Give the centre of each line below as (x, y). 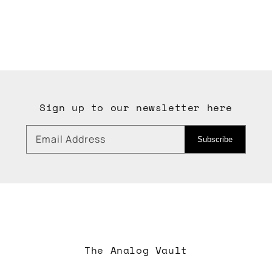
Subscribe (215, 139)
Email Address (71, 139)
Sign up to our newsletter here (136, 107)
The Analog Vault (136, 250)
